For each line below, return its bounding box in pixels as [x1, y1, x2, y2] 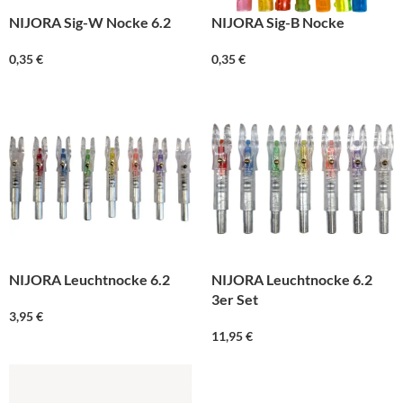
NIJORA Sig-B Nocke [211, 13, 345, 31]
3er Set [211, 291, 258, 308]
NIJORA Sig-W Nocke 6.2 [9, 13, 171, 31]
